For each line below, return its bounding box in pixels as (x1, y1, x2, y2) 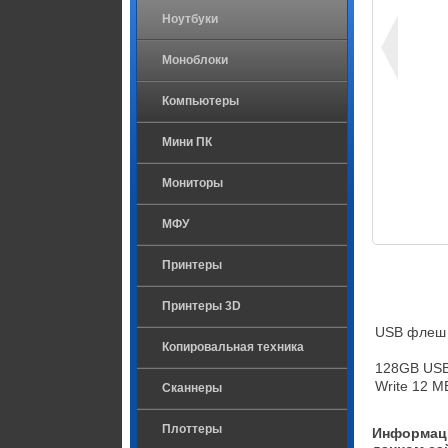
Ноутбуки (162, 12, 218, 26)
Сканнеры (162, 381, 222, 395)
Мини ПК (162, 135, 212, 149)
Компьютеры (162, 94, 239, 108)
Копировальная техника (162, 340, 304, 354)
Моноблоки (162, 53, 228, 67)
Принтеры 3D (162, 299, 241, 313)
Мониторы (162, 176, 223, 190)
